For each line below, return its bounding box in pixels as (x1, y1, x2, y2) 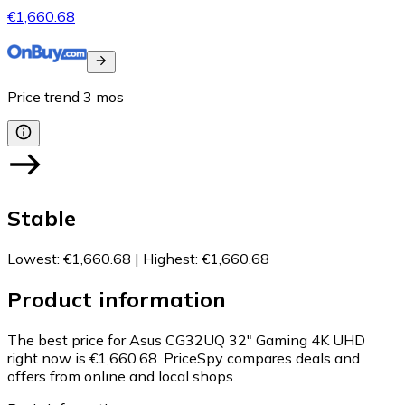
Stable (7, 203, 76, 231)
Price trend (7, 88, 80, 107)
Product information (7, 285, 226, 313)
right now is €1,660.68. (7, 348, 160, 367)
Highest (143, 249, 195, 268)
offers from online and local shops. (7, 366, 236, 385)
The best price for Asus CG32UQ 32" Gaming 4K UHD (7, 330, 365, 349)
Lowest (7, 249, 57, 268)
